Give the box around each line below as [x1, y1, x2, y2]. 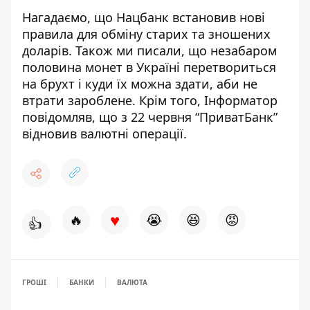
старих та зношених [143, 26, 271, 42]
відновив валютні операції [22, 125, 183, 142]
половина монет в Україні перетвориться [22, 59, 276, 75]
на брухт [22, 75, 75, 92]
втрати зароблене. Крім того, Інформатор [22, 92, 277, 109]
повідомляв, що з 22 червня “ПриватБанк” [22, 109, 277, 125]
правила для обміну [22, 26, 143, 42]
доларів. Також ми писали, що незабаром [22, 42, 277, 59]
